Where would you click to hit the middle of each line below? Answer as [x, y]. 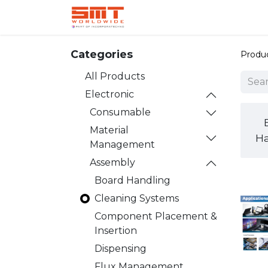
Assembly [112, 162]
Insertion [116, 231]
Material [109, 130]
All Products [115, 76]
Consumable [120, 112]
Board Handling [133, 180]
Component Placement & [156, 216]
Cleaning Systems [137, 198]
